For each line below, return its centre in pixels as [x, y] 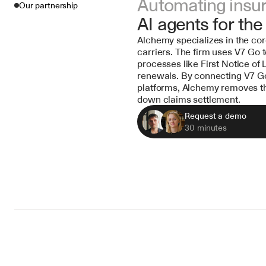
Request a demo [216, 116]
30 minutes [206, 128]
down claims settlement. [189, 99]
